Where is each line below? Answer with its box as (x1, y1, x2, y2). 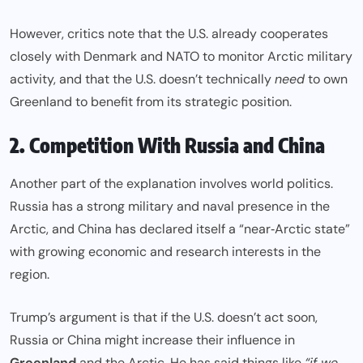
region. (10, 266, 49, 284)
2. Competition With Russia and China (10, 133, 325, 158)
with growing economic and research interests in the (10, 243, 321, 261)
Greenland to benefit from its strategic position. (10, 93, 292, 111)
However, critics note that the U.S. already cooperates (10, 25, 328, 43)
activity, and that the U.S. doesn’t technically (10, 70, 275, 88)
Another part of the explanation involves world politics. (10, 175, 333, 193)
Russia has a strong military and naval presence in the (10, 198, 330, 216)
